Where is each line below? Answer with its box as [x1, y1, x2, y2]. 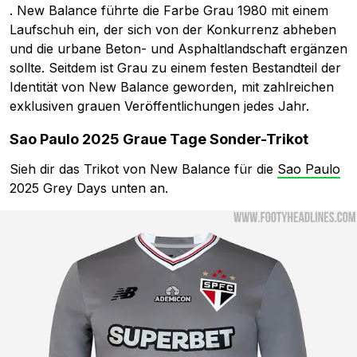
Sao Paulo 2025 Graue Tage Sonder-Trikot [10, 131, 308, 148]
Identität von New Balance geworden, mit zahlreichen [10, 79, 334, 96]
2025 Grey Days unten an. [10, 180, 168, 197]
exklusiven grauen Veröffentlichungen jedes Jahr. [10, 98, 309, 115]
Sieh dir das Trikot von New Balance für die [10, 161, 277, 178]
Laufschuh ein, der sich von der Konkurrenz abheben [10, 22, 336, 38]
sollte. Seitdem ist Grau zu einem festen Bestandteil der [10, 60, 341, 76]
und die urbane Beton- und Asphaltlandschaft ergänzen [10, 41, 347, 57]
